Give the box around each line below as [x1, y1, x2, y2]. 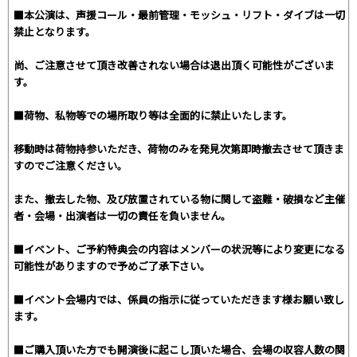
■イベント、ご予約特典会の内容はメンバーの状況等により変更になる [14, 241, 345, 257]
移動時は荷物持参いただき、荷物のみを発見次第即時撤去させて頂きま [14, 141, 344, 157]
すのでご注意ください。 [14, 158, 127, 174]
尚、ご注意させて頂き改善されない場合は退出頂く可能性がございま [14, 57, 335, 73]
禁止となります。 [14, 24, 96, 40]
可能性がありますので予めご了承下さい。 [14, 258, 210, 274]
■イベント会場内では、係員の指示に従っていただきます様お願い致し [14, 292, 344, 308]
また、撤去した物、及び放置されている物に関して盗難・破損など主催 [14, 191, 345, 207]
